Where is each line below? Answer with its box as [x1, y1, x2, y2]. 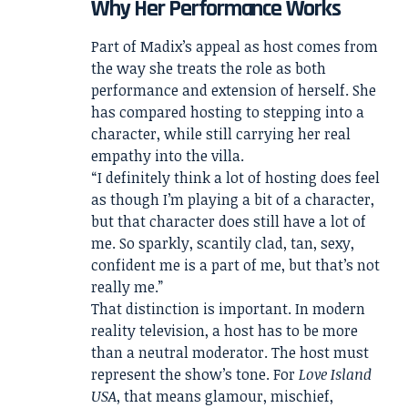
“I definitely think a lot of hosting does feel [91, 167, 380, 188]
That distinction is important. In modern [91, 298, 365, 319]
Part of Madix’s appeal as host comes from [91, 36, 378, 56]
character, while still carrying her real [91, 123, 351, 144]
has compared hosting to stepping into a [91, 101, 364, 122]
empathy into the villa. [91, 145, 244, 166]
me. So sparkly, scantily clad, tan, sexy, [91, 232, 354, 253]
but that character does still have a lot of [91, 210, 366, 231]
